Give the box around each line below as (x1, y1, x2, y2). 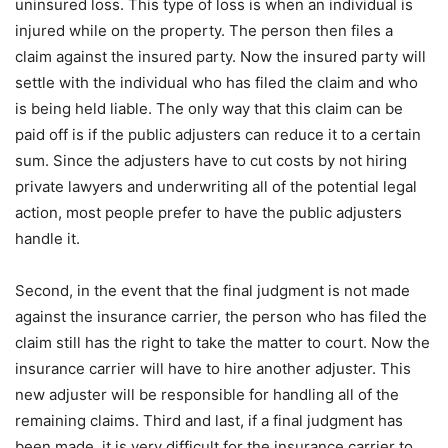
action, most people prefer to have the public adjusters (15, 203, 402, 223)
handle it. (15, 229, 80, 249)
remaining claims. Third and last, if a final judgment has (15, 411, 403, 431)
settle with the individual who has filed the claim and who (15, 73, 418, 93)
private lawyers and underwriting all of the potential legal (15, 177, 417, 197)
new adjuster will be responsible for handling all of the (15, 385, 399, 405)
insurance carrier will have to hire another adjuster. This (15, 359, 411, 379)
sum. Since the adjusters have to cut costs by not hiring (15, 151, 407, 171)
